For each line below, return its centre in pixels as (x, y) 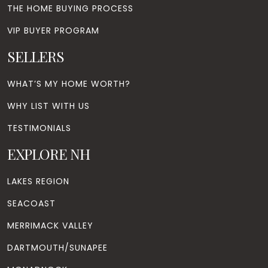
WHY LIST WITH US (48, 106)
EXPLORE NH (48, 153)
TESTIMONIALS (39, 128)
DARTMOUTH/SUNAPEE (57, 247)
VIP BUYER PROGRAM (53, 30)
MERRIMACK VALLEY (50, 225)
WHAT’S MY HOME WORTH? (69, 83)
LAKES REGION (38, 181)
